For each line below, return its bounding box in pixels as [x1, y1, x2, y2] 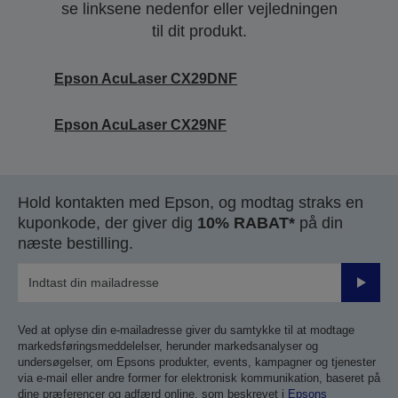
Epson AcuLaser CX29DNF [54, 71, 237, 87]
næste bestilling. [18, 235, 133, 253]
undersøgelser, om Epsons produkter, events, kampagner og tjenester [18, 355, 376, 370]
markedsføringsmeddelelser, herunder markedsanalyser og [18, 339, 318, 354]
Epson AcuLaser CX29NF [54, 117, 227, 133]
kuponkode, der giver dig [18, 214, 197, 233]
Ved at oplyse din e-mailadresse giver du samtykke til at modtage [18, 323, 354, 338]
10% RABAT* [197, 214, 295, 233]
